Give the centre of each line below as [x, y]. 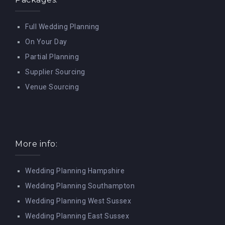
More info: [36, 144]
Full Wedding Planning [62, 27]
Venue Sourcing [52, 87]
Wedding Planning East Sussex [77, 216]
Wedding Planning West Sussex [78, 201]
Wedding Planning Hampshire [75, 171]
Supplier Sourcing [55, 72]
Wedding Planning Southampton [80, 186]
